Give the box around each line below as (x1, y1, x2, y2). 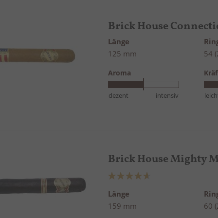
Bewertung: (108, 169, 145, 179)
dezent (109, 91, 129, 100)
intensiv (155, 91, 179, 100)
